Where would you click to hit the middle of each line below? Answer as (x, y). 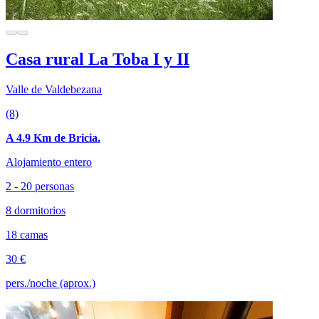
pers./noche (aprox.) (51, 283)
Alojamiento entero (49, 162)
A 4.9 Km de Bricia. (53, 137)
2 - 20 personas (40, 186)
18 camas (27, 234)
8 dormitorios (36, 210)
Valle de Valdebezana (54, 89)
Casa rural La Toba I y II (98, 59)
